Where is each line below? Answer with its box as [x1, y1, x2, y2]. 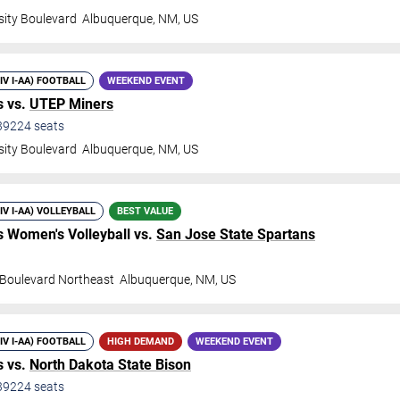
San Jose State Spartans [156, 226, 315, 243]
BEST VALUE [117, 205, 173, 217]
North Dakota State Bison [29, 356, 191, 373]
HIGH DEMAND [107, 336, 174, 347]
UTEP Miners [29, 96, 113, 112]
